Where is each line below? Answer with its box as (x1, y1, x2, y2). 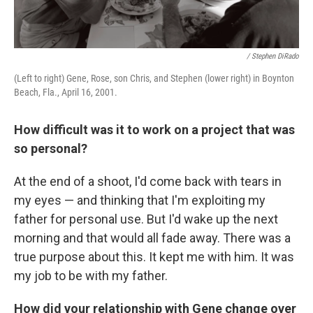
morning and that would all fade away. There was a (14, 231, 291, 246)
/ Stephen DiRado (247, 52, 299, 61)
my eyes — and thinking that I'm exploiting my (14, 193, 265, 208)
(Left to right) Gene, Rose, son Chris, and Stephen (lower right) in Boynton (14, 73, 294, 85)
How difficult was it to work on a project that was (14, 122, 295, 138)
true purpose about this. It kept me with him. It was (14, 249, 294, 265)
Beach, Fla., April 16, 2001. (14, 87, 117, 99)
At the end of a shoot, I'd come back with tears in (14, 174, 282, 189)
